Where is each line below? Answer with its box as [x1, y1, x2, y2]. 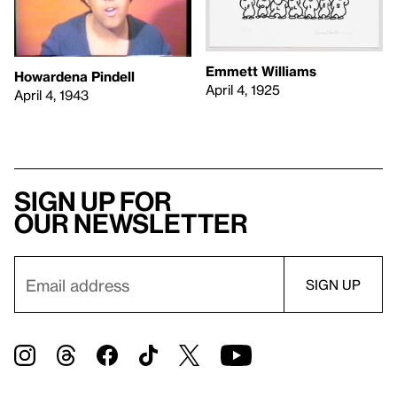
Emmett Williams [206, 62, 316, 79]
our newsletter [14, 208, 248, 239]
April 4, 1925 [206, 81, 280, 97]
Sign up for [14, 186, 172, 217]
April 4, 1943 [14, 87, 89, 104]
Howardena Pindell [14, 68, 135, 85]
